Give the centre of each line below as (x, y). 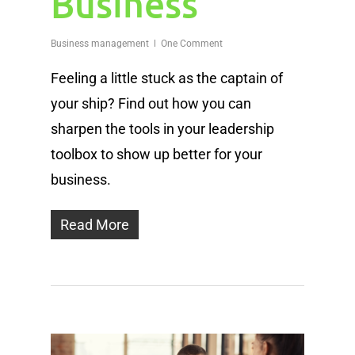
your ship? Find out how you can (151, 104)
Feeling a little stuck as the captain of (167, 78)
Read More (95, 225)
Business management (100, 44)
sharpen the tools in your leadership (162, 129)
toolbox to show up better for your (157, 155)
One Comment (192, 44)
